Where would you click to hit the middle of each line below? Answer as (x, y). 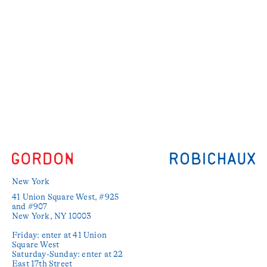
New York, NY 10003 (52, 216)
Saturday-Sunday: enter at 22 (68, 254)
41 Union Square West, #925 (66, 197)
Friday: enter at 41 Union (59, 235)
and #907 (30, 206)
